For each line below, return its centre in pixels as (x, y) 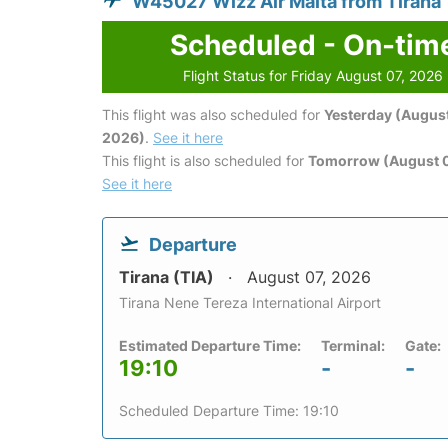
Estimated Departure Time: (210, 346)
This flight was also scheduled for (213, 115)
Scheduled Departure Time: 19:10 (229, 411)
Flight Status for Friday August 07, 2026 (313, 76)
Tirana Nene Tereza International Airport (250, 303)
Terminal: (353, 346)
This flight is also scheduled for (205, 161)
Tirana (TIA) (168, 277)
